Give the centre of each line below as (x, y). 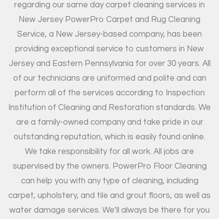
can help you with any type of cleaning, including (109, 181)
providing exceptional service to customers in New (109, 49)
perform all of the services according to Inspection (109, 93)
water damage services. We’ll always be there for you (109, 210)
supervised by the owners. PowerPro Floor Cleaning (109, 166)
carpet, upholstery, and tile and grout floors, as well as (109, 196)
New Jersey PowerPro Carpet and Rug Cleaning (109, 20)
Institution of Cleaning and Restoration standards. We (109, 108)
